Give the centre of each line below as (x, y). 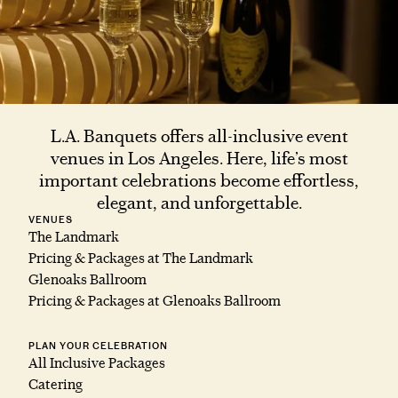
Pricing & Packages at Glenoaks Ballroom (155, 301)
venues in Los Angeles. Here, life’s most (199, 159)
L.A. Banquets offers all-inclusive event (199, 136)
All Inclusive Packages (97, 363)
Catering (56, 385)
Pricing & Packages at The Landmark (141, 259)
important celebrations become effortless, (199, 181)
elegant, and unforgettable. (199, 203)
